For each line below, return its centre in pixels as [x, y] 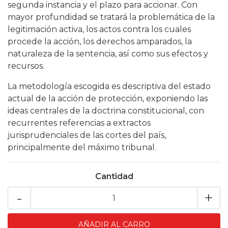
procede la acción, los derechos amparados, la [100, 41]
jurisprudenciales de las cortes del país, [87, 135]
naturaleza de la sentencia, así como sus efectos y [108, 54]
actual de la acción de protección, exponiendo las [108, 98]
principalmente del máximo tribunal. [82, 147]
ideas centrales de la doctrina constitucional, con [106, 111]
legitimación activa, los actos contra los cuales [99, 29]
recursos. [26, 66]
